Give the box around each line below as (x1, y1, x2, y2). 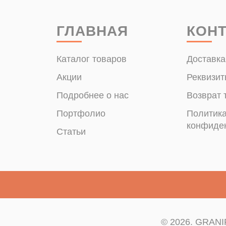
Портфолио (56, 108, 105, 119)
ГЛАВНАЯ (56, 23, 128, 39)
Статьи (56, 127, 86, 137)
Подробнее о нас (56, 90, 129, 100)
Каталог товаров (56, 54, 127, 64)
